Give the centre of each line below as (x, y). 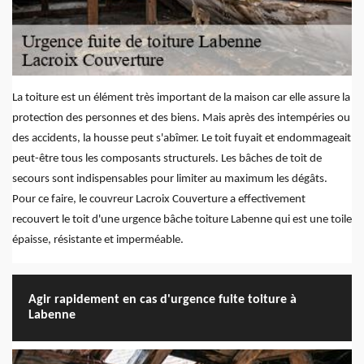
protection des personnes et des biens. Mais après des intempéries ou (181, 119)
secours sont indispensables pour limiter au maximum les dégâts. (170, 180)
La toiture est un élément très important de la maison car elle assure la (181, 98)
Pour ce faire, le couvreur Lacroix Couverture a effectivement (159, 200)
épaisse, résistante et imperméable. (98, 240)
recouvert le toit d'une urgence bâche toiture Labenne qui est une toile (182, 220)
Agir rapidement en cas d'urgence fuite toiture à (162, 300)
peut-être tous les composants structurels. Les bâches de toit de (167, 159)
